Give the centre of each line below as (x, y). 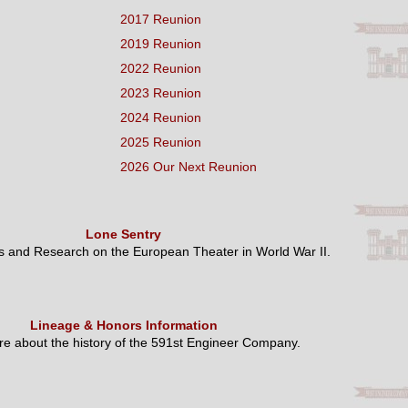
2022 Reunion (160, 68)
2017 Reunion (160, 19)
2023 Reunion (160, 93)
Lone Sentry (124, 234)
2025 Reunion (160, 142)
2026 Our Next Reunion (188, 167)
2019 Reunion (160, 44)
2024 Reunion (160, 117)
